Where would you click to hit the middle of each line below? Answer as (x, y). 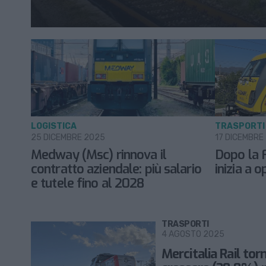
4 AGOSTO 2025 (193, 235)
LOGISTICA (54, 126)
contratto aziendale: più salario (116, 169)
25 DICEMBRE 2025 (68, 138)
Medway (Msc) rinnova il (99, 155)
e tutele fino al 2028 (88, 183)
